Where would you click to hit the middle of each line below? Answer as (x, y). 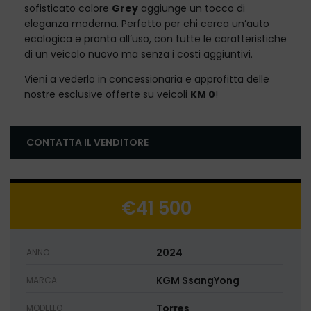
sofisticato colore (68, 9)
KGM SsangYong (198, 281)
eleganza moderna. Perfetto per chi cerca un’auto (147, 24)
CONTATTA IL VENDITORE (87, 143)
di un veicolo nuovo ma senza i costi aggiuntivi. (138, 54)
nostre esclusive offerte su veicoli (107, 95)
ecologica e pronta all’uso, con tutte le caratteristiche (155, 39)
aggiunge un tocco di (192, 9)
